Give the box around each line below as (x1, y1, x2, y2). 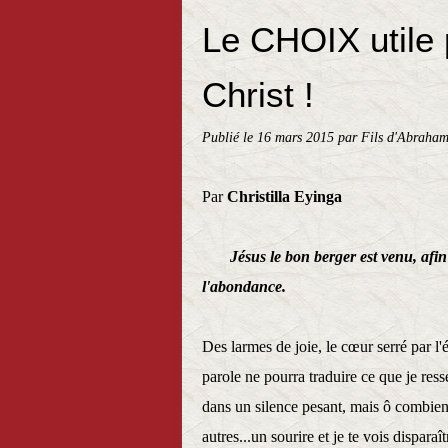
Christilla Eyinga (227, 188, 342, 205)
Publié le (202, 129, 257, 145)
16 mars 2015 (257, 129, 338, 145)
